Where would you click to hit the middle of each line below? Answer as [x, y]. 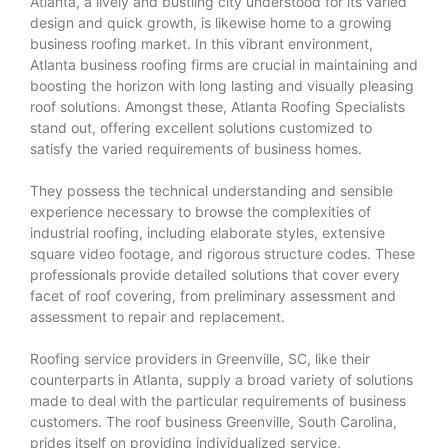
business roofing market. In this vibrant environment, [201, 43]
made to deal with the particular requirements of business [218, 400]
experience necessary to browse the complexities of [200, 211]
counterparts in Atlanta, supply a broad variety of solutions [221, 379]
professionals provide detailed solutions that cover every [215, 274]
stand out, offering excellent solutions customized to [201, 127]
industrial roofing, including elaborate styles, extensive [207, 232]
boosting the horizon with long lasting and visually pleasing [222, 85]
